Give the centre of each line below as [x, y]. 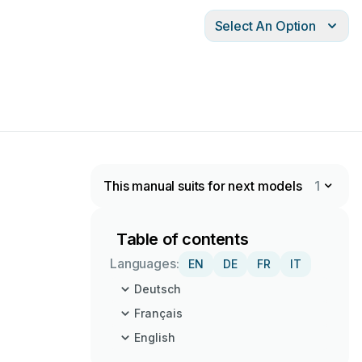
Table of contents [183, 239]
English [155, 337]
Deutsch [158, 289]
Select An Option [265, 26]
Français [158, 313]
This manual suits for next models [203, 186]
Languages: [145, 263]
